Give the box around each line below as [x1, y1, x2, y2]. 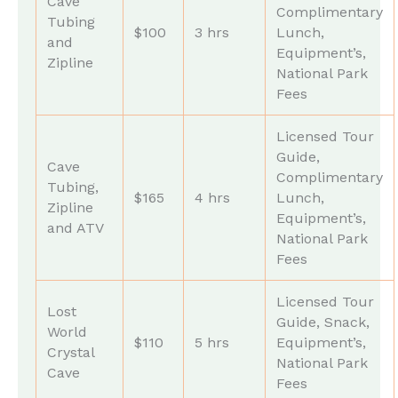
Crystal [47, 343, 95, 361]
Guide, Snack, [276, 313, 370, 330]
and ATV [47, 219, 104, 236]
